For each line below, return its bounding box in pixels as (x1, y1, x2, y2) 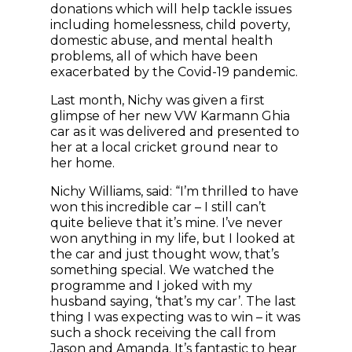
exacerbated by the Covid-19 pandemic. (50, 64, 298, 80)
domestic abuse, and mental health (50, 33, 273, 49)
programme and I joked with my (50, 278, 252, 294)
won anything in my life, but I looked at (50, 231, 295, 247)
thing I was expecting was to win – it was (50, 310, 300, 325)
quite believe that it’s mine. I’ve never (50, 215, 283, 231)
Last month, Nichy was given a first (50, 93, 265, 108)
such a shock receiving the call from (50, 325, 276, 341)
